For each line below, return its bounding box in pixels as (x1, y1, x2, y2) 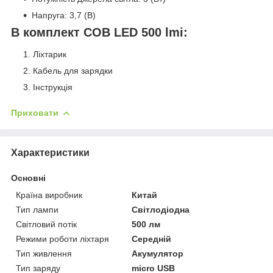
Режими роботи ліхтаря (16, 233, 109, 244)
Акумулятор (132, 248, 184, 258)
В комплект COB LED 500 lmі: (11, 26, 188, 40)
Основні (11, 172, 46, 183)
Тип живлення (16, 248, 72, 258)
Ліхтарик (33, 49, 66, 59)
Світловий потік (16, 219, 77, 229)
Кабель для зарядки (33, 65, 113, 76)
